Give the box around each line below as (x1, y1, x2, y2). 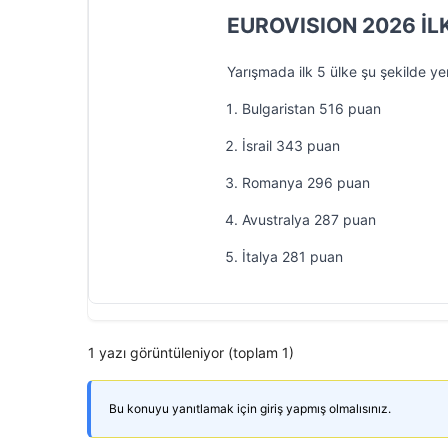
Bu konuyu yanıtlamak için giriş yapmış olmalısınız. (109, 401, 391, 416)
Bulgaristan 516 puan (242, 100, 381, 117)
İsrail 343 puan (242, 137, 340, 154)
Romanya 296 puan (242, 174, 370, 191)
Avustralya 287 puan (242, 211, 376, 228)
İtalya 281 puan (242, 248, 343, 265)
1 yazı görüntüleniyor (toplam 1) (88, 344, 294, 361)
